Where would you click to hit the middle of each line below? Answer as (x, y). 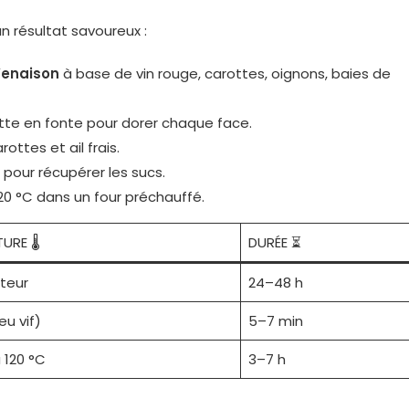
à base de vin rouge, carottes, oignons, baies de (225, 73)
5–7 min (275, 320)
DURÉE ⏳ (274, 242)
